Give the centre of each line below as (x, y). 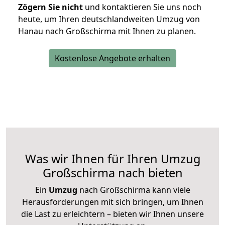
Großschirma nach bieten (113, 173)
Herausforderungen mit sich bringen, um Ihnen (113, 202)
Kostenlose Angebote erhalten (113, 59)
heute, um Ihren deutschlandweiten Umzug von (109, 19)
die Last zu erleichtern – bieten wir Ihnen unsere (113, 214)
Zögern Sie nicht (50, 7)
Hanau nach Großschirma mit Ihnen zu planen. (107, 31)
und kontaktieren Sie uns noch (142, 7)
